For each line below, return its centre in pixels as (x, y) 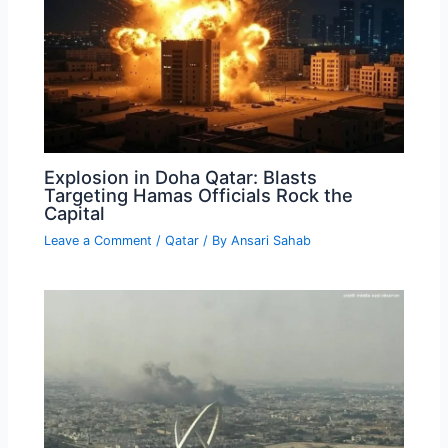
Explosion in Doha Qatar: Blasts (181, 176)
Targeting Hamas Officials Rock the (199, 194)
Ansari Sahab (271, 240)
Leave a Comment (98, 240)
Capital (75, 212)
